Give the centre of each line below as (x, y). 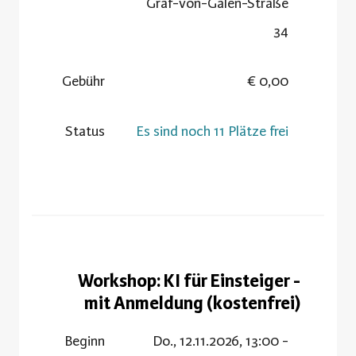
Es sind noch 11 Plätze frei (212, 131)
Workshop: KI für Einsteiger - (189, 281)
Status (85, 131)
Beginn (85, 341)
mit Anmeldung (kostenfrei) (192, 303)
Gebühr (83, 81)
